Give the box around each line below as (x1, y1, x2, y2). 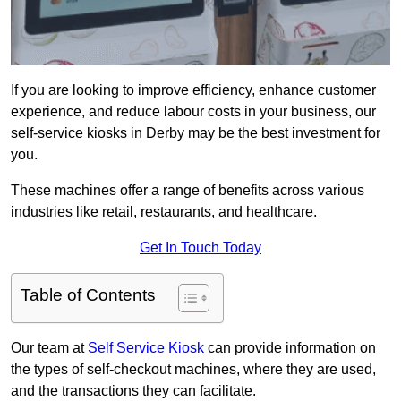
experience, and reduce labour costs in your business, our (11, 104, 376, 120)
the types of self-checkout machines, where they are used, (11, 362, 376, 378)
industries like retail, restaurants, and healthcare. (11, 204, 317, 220)
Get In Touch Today (140, 240, 261, 256)
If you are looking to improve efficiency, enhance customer (11, 82, 376, 98)
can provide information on (204, 340, 376, 356)
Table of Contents (21, 286, 156, 305)
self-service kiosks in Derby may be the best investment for (11, 125, 380, 141)
